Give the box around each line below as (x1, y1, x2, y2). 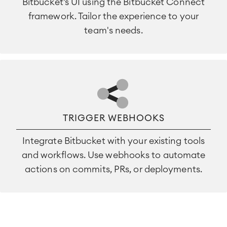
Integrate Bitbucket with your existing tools (22, 136, 205, 145)
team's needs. (84, 25, 143, 35)
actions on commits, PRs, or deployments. (24, 164, 202, 174)
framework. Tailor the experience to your (28, 11, 199, 21)
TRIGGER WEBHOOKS (62, 113, 165, 123)
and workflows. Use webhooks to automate (21, 150, 206, 160)
